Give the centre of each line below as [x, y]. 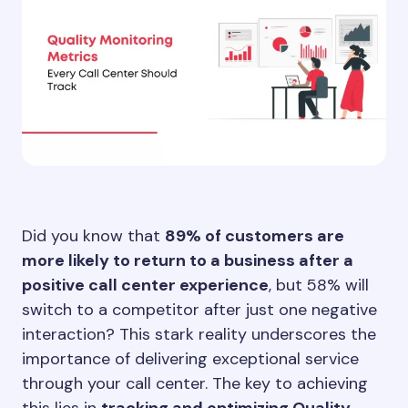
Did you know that [93, 236]
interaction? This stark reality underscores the [199, 334]
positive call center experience [145, 285]
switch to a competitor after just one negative [199, 310]
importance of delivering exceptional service [190, 359]
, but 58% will [319, 285]
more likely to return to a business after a [188, 260]
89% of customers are [255, 236]
